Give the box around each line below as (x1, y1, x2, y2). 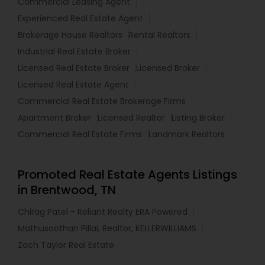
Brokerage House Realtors (18, 29, 122, 41)
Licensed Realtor (98, 112, 165, 124)
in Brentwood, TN (18, 182, 116, 199)
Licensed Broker (136, 62, 200, 75)
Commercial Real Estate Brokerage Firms (18, 95, 186, 108)
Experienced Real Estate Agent (18, 12, 143, 25)
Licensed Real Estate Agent (18, 79, 129, 91)
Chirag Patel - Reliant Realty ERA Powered (18, 206, 188, 218)
